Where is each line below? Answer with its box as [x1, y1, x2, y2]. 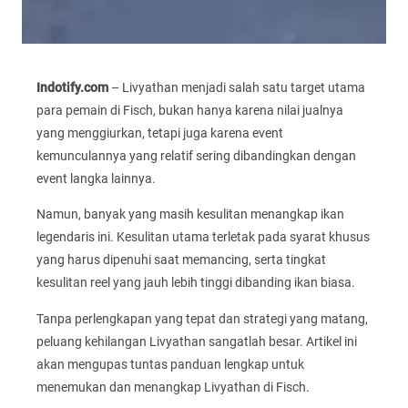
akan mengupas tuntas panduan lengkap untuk [36, 356, 304, 372]
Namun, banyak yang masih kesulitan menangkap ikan [36, 207, 344, 222]
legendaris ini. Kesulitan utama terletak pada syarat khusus [36, 229, 370, 245]
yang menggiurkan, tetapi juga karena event [36, 126, 283, 141]
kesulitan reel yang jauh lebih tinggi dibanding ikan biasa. [36, 275, 355, 291]
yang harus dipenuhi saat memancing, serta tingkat [36, 252, 326, 268]
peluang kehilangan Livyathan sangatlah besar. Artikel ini [36, 333, 357, 349]
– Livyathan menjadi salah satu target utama [108, 80, 365, 96]
